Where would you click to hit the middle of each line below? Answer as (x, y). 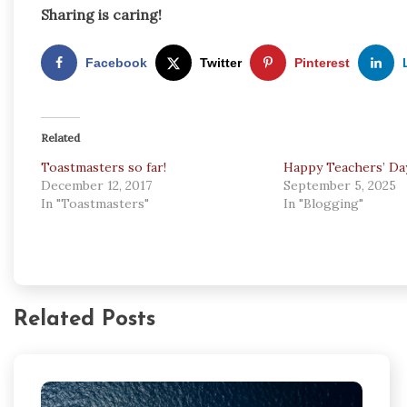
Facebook (116, 62)
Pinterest (322, 62)
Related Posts (84, 319)
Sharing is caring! (101, 14)
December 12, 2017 (96, 185)
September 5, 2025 (339, 185)
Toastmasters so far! (104, 167)
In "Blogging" (323, 203)
